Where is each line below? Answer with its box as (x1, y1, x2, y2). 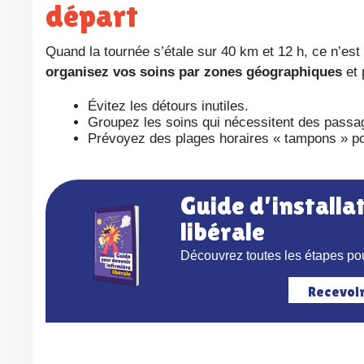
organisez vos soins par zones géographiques (45, 63, 342, 80)
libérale (180, 215, 265, 246)
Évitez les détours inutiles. (88, 97, 249, 114)
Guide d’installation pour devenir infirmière (180, 189, 197, 220)
